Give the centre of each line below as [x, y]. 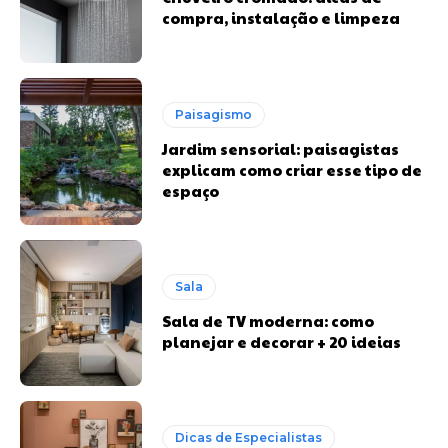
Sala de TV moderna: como [268, 321]
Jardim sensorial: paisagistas [281, 148]
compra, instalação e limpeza [281, 18]
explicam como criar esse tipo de [292, 169]
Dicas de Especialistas [249, 438]
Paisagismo [214, 114]
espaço [191, 190]
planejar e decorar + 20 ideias [282, 342]
